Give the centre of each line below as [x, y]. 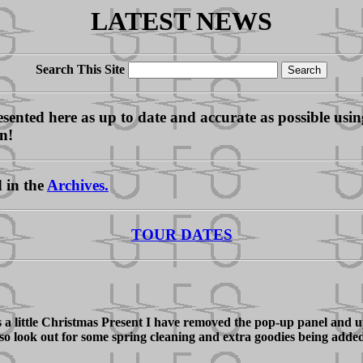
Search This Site [80, 70]
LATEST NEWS [181, 21]
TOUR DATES [181, 235]
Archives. [78, 185]
